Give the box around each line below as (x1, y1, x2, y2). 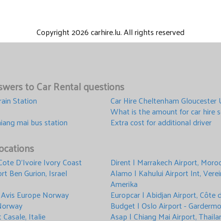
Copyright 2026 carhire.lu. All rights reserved (37, 25, 184, 39)
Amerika (110, 177, 138, 191)
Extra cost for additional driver (110, 115, 212, 130)
